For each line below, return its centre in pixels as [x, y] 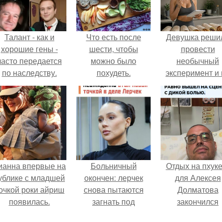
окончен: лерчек [113, 178]
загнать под [113, 201]
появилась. [29, 201]
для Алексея [198, 178]
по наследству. [29, 73]
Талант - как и [29, 37]
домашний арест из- [113, 213]
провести [198, 49]
